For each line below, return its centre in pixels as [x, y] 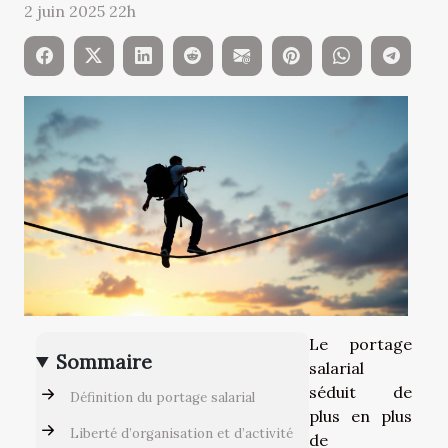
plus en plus [360, 415]
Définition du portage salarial [162, 398]
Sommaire [104, 361]
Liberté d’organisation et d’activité [181, 434]
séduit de [360, 391]
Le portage [360, 343]
